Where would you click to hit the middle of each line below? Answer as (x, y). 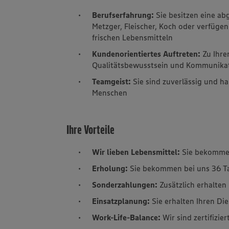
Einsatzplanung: (121, 201)
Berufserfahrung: (123, 15)
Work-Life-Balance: (127, 217)
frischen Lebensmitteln (133, 37)
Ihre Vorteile (91, 129)
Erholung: (110, 168)
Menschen (110, 92)
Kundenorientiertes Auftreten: (146, 53)
